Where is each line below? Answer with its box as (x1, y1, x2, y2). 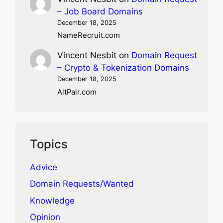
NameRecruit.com (57, 31, 120, 40)
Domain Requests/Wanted (30, 179, 134, 189)
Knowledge (30, 195, 75, 206)
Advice (30, 162, 57, 172)
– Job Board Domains (57, 6, 143, 17)
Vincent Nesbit (57, 50, 117, 61)
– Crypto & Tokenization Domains (57, 63, 190, 73)
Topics (30, 136, 68, 151)
